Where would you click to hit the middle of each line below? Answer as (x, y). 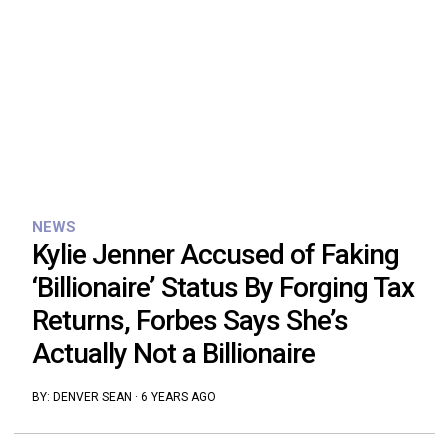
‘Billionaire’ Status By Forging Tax (222, 288)
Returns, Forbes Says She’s (189, 321)
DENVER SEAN (92, 397)
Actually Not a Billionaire (173, 354)
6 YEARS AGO (178, 397)
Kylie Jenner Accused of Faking (215, 255)
